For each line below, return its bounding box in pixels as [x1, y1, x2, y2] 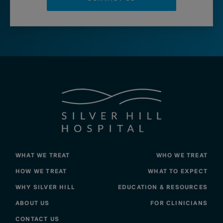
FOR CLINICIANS [150, 199, 208, 208]
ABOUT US [15, 199, 50, 208]
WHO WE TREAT [156, 151, 208, 160]
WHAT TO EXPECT [148, 167, 208, 176]
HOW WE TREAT [15, 167, 67, 176]
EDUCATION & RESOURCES [117, 183, 208, 192]
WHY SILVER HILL [15, 183, 75, 192]
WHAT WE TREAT [15, 151, 70, 160]
